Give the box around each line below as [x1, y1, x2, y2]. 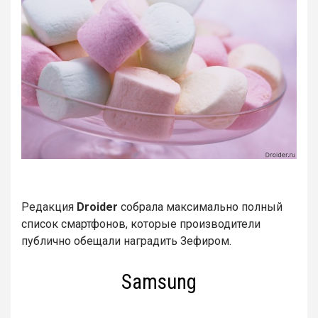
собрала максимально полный [118, 199, 283, 214]
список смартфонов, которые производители [21, 216, 261, 231]
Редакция [21, 199, 77, 214]
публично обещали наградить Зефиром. [21, 234, 231, 248]
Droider [77, 199, 118, 214]
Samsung [121, 269, 197, 294]
